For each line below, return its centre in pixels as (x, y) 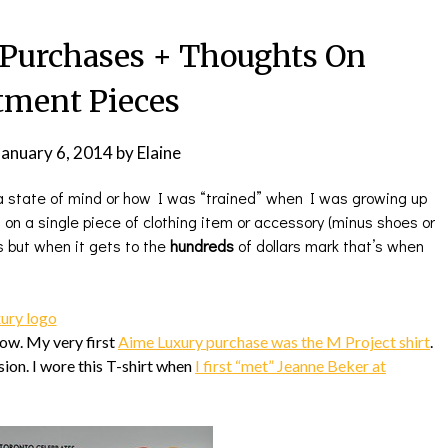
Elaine (158, 152)
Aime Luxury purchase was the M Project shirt (274, 341)
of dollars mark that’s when (329, 245)
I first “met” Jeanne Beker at (290, 365)
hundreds (202, 245)
